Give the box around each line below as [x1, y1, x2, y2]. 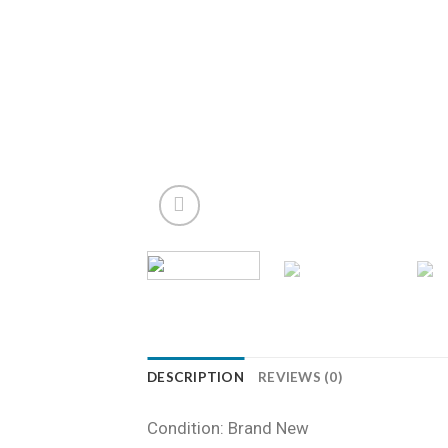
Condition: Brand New [147, 417, 309, 438]
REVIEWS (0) [258, 368, 342, 385]
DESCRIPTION [147, 368, 244, 385]
